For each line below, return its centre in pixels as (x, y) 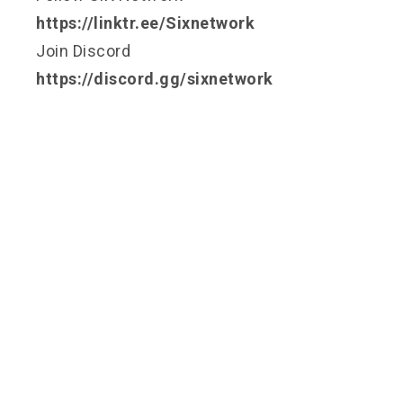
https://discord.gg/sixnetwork (155, 78)
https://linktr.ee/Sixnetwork (145, 22)
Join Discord (83, 50)
